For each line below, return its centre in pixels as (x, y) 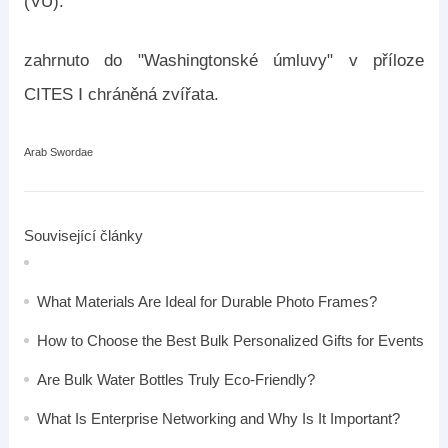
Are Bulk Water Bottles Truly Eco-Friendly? (175, 379)
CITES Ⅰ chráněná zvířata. (121, 94)
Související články (83, 235)
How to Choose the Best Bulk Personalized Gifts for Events (230, 340)
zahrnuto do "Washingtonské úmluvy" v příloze (224, 60)
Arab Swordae (58, 152)
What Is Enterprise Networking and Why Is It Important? (218, 418)
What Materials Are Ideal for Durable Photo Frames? (206, 301)
